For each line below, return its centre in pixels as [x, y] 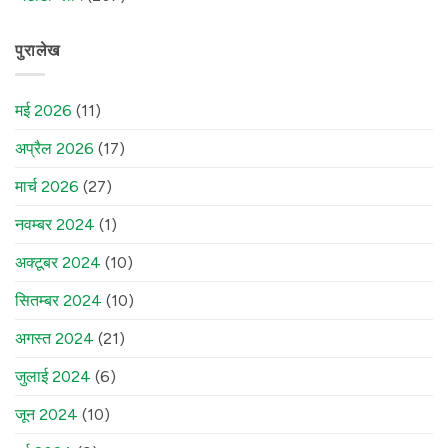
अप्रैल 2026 [54, 149]
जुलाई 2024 [53, 377]
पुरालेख [38, 50]
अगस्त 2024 [54, 339]
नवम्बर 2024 [55, 225]
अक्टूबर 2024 [58, 263]
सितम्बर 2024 [58, 301]
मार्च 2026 [47, 187]
